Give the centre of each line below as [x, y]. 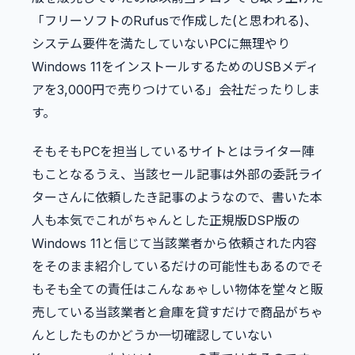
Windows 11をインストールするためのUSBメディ [175, 66]
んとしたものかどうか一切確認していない [152, 335]
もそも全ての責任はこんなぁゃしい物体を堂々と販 [177, 289]
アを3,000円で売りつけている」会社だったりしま [176, 89]
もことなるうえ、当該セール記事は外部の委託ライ [177, 174]
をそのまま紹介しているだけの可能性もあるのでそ [177, 266]
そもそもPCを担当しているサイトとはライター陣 [173, 151]
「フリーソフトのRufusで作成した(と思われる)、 [174, 20]
